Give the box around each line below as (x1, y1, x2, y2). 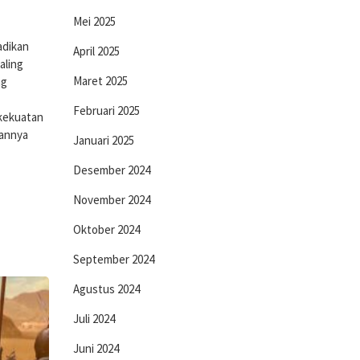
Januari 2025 (73, 133, 134, 148)
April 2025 (73, 43, 120, 59)
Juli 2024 (73, 311, 115, 326)
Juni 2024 (73, 341, 119, 356)
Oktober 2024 (73, 222, 140, 237)
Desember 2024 (73, 162, 150, 178)
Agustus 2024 (73, 281, 140, 297)
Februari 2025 (73, 103, 140, 118)
